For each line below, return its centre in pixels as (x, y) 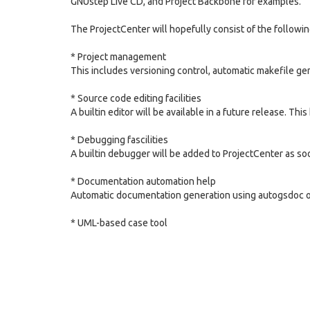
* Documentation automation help (143, 181)
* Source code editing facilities (136, 98)
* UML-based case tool (119, 223)
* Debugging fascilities (119, 140)
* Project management (118, 57)
